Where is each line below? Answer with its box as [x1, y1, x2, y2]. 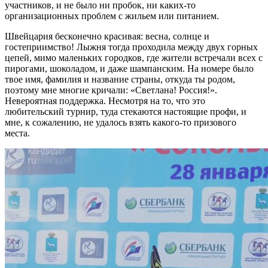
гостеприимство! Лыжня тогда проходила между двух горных [5, 41, 258, 52]
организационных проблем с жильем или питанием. [5, 10, 219, 21]
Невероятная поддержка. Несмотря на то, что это [5, 95, 205, 106]
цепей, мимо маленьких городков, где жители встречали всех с [5, 52, 263, 63]
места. [5, 127, 30, 138]
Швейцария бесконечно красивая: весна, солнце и [5, 31, 209, 41]
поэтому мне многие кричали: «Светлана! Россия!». [5, 84, 217, 95]
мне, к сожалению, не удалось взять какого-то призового [5, 117, 236, 127]
